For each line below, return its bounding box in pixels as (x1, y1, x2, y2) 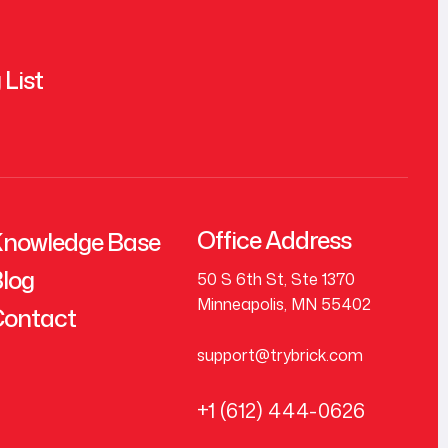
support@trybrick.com (197, 343, 364, 366)
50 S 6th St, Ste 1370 (197, 267, 356, 290)
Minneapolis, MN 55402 (197, 292, 372, 315)
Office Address (197, 222, 352, 257)
